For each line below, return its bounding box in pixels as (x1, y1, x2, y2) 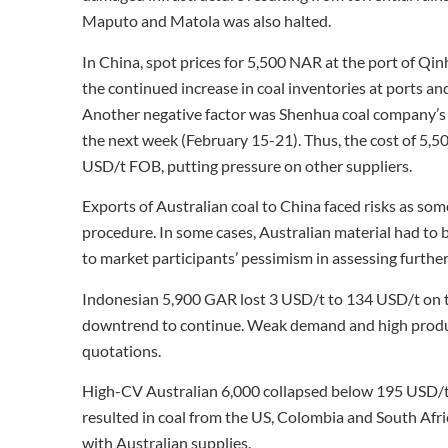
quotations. (82, 340, 161, 360)
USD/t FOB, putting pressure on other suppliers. (82, 155, 412, 175)
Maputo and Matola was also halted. (82, 11, 331, 31)
